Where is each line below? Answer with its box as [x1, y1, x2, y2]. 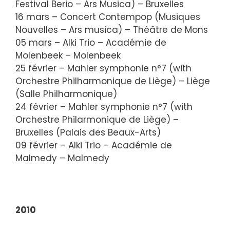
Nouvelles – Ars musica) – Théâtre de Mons [15, 23, 208, 36]
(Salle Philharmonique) [15, 87, 117, 100]
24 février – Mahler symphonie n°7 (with [15, 100, 193, 113]
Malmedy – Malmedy [15, 151, 109, 164]
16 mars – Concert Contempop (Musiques [15, 10, 200, 23]
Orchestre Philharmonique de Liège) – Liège [15, 74, 210, 87]
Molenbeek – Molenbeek [15, 49, 121, 62]
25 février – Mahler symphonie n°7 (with [15, 62, 191, 74]
